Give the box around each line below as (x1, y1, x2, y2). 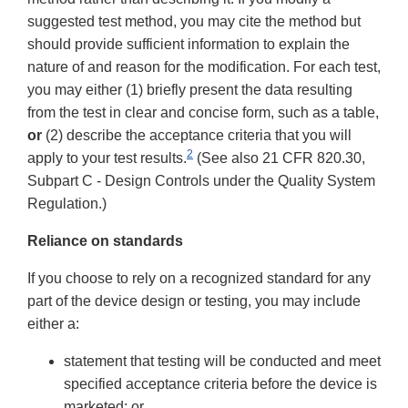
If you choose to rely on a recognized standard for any (27, 270, 371, 287)
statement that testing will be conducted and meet (64, 353, 381, 370)
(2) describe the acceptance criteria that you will (42, 127, 352, 144)
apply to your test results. (27, 150, 187, 167)
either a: (27, 316, 79, 332)
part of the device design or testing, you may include (27, 293, 361, 310)
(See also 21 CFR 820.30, (193, 150, 365, 167)
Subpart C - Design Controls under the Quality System (27, 173, 375, 189)
